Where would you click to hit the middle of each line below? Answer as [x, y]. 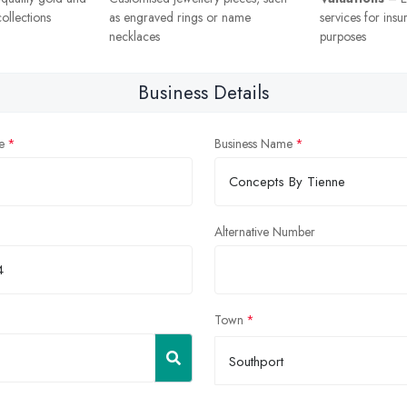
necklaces [134, 37]
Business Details [203, 93]
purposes [343, 37]
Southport [256, 362]
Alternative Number [265, 232]
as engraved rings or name [180, 18]
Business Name [253, 144]
